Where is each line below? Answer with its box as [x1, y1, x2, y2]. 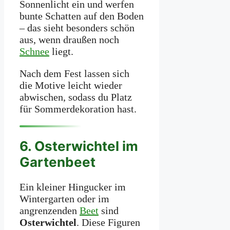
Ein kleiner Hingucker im [20, 181, 126, 193]
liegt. [49, 45, 73, 57]
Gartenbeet [20, 154, 95, 170]
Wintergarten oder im [20, 193, 109, 204]
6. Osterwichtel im [20, 138, 138, 155]
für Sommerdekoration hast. [20, 103, 137, 114]
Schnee [20, 45, 49, 57]
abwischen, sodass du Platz [20, 91, 132, 103]
